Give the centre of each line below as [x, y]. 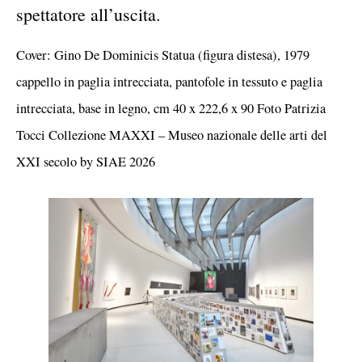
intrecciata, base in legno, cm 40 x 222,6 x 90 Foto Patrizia [171, 108]
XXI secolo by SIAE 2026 [86, 161]
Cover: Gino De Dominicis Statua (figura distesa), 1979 [163, 55]
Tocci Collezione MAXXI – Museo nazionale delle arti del [172, 135]
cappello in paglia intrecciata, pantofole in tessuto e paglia [169, 81]
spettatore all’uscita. [88, 15]
